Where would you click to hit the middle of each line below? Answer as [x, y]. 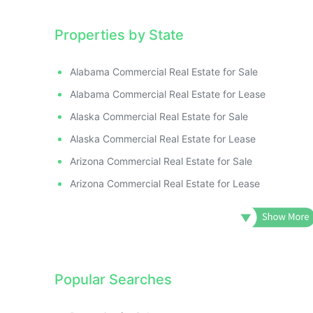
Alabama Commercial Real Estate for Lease [168, 94]
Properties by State [119, 35]
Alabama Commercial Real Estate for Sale [164, 71]
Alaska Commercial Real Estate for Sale [159, 116]
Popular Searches [113, 279]
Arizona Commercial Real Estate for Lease [165, 183]
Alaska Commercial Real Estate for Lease [163, 138]
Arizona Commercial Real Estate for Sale [161, 161]
